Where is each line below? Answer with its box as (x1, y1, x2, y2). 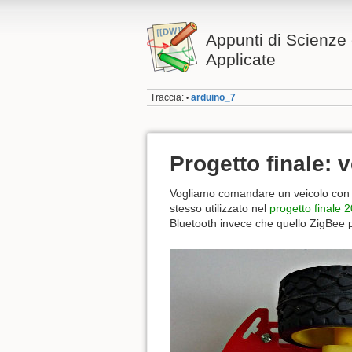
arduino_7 (191, 92, 236, 104)
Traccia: (150, 92, 185, 104)
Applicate (205, 50, 276, 68)
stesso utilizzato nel (170, 202, 269, 215)
